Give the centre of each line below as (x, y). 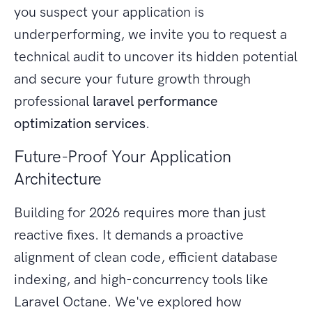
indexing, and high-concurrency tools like (141, 280)
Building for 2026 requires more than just (140, 213)
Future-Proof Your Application (123, 157)
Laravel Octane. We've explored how (128, 302)
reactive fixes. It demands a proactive (129, 235)
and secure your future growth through (132, 79)
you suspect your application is (109, 12)
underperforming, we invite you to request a (150, 34)
